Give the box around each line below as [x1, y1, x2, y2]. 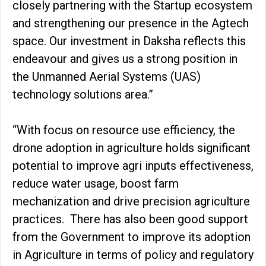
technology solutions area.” [12, 87, 153, 102]
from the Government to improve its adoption [12, 230, 251, 245]
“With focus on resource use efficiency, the [12, 123, 235, 138]
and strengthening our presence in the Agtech [12, 16, 249, 31]
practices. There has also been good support [12, 212, 248, 227]
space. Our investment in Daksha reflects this [12, 34, 246, 49]
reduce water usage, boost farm [12, 176, 179, 191]
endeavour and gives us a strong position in [12, 52, 237, 66]
